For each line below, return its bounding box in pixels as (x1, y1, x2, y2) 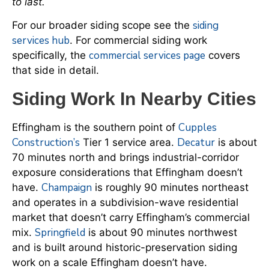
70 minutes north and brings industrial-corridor (12, 151, 239, 163)
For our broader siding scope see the (12, 19, 193, 32)
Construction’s (12, 135, 80, 150)
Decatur (177, 135, 215, 150)
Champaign (41, 180, 92, 195)
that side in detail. (12, 64, 99, 77)
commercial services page (89, 49, 205, 63)
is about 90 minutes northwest (85, 226, 237, 238)
